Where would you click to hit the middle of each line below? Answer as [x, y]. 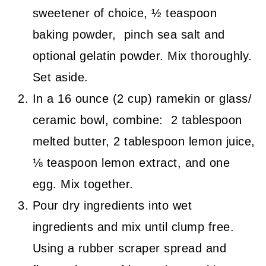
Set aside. [60, 77]
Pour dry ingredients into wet [112, 206]
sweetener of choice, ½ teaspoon [125, 13]
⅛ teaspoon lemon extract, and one [131, 163]
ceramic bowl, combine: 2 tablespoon [137, 120]
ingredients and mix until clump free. [133, 227]
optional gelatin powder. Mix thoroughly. [142, 56]
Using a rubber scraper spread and [129, 248]
